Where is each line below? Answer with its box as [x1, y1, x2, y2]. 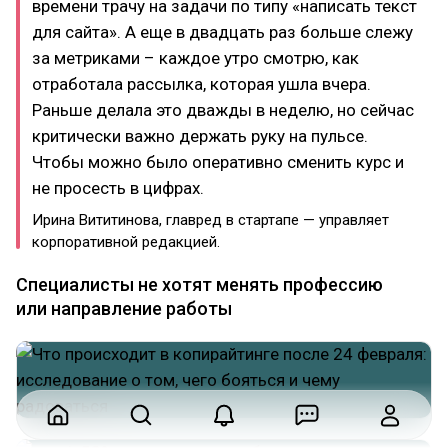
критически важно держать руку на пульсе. [32, 125, 368, 146]
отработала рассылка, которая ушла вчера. [32, 73, 371, 94]
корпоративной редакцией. [32, 232, 220, 251]
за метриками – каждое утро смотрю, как [32, 47, 359, 68]
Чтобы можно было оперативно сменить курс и [32, 151, 404, 172]
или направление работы [16, 297, 232, 319]
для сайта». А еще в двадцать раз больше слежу [32, 21, 413, 42]
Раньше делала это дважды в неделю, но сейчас [32, 99, 414, 120]
